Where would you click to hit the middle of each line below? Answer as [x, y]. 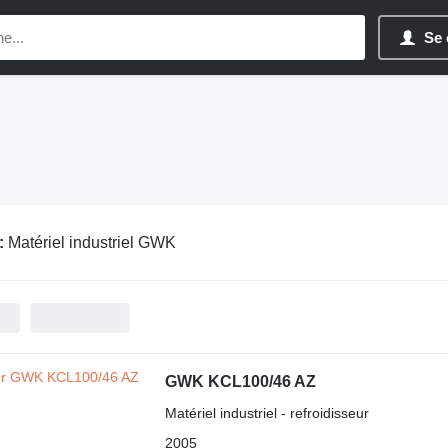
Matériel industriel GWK [91, 242]
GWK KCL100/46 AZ [240, 381]
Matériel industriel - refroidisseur [266, 413]
